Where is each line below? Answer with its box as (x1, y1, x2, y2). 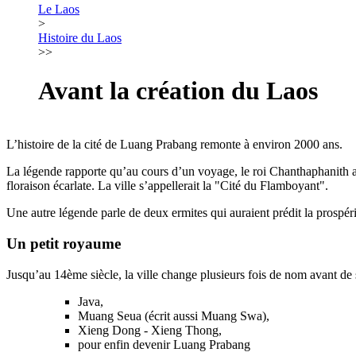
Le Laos (38, 2, 79, 16)
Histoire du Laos (38, 31, 122, 44)
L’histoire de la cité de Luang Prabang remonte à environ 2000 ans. (6, 137, 342, 152)
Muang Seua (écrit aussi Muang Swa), (78, 308, 269, 323)
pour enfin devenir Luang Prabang (78, 337, 250, 351)
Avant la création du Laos (38, 76, 318, 106)
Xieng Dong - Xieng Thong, (78, 323, 222, 337)
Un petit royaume (6, 235, 121, 253)
